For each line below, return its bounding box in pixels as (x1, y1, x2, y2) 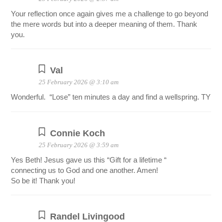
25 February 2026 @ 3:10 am (38, 78, 118, 86)
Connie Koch (50, 127, 106, 138)
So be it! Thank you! (11, 176, 76, 185)
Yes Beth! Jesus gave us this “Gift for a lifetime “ (11, 155, 167, 164)
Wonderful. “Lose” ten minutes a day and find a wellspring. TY (11, 92, 211, 101)
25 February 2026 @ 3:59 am (38, 141, 118, 149)
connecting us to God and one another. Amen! (11, 166, 159, 174)
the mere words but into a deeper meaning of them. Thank (11, 19, 198, 28)
